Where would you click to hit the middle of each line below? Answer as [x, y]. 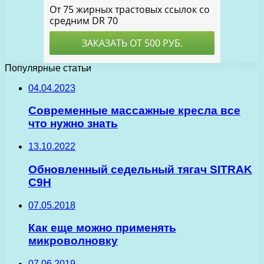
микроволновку [73, 241]
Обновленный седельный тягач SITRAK [140, 169]
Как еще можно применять [102, 228]
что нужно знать [73, 124]
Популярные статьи [48, 68]
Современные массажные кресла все [134, 111]
